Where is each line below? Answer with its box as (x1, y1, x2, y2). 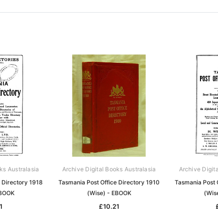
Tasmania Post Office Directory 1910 (58, 178, 160, 186)
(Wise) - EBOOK (87, 189, 131, 197)
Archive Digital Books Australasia (62, 165, 156, 173)
